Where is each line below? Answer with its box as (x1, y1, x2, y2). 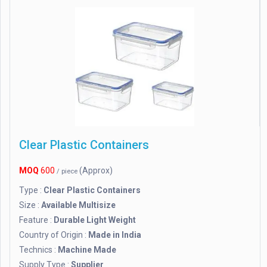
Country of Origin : (19, 230, 88, 240)
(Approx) (79, 166, 113, 176)
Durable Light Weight (54, 215, 136, 225)
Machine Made (58, 245, 116, 255)
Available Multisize (41, 200, 116, 210)
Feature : (19, 215, 54, 225)
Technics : (19, 245, 58, 255)
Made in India (88, 230, 141, 240)
